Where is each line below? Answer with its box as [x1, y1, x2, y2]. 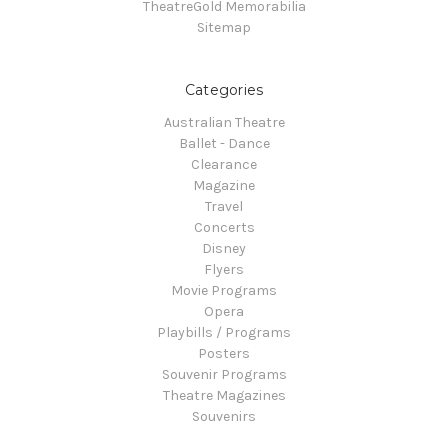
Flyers [204, 260, 244, 278]
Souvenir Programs [161, 365, 287, 383]
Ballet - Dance [178, 134, 270, 152]
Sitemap [197, 18, 251, 36]
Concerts [193, 218, 255, 236]
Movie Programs [171, 281, 277, 299]
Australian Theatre [163, 113, 285, 131]
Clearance [191, 155, 257, 173]
